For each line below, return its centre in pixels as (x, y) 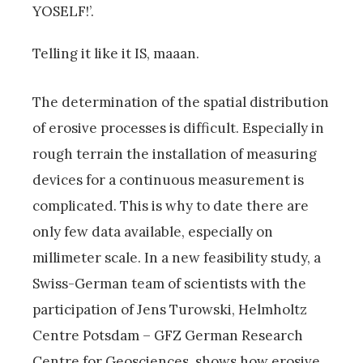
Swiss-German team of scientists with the (169, 284)
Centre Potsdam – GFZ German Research (168, 336)
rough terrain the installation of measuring (175, 154)
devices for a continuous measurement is (168, 180)
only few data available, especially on (153, 232)
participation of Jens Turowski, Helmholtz (170, 310)
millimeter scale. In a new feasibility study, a (177, 258)
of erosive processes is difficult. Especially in (178, 128)
